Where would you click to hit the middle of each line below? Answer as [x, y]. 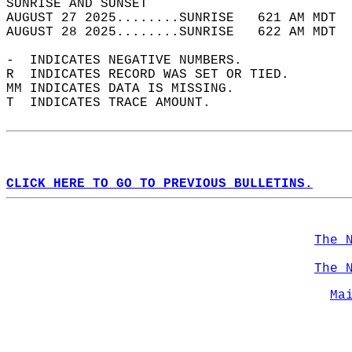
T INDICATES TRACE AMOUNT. [116, 103]
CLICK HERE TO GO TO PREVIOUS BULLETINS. [159, 184]
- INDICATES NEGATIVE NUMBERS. [132, 60]
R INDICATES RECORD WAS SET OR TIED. [156, 75]
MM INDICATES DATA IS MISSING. [128, 89]
